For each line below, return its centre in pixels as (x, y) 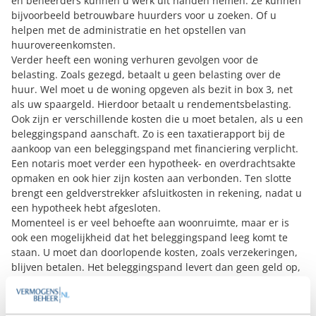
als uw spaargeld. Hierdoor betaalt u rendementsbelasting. (151, 104)
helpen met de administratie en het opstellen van (129, 30)
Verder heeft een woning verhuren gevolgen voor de (135, 60)
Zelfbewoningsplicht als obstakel (89, 297)
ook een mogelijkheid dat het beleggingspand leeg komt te (150, 238)
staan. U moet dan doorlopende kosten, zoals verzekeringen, (154, 253)
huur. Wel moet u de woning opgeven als (110, 90)
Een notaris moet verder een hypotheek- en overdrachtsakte (153, 164)
